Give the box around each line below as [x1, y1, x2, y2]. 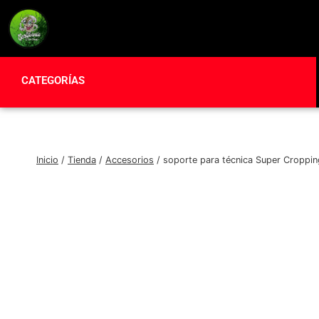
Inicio [36, 155, 58, 165]
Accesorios [105, 155, 154, 165]
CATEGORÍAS [21, 74, 85, 87]
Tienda [68, 155, 96, 165]
